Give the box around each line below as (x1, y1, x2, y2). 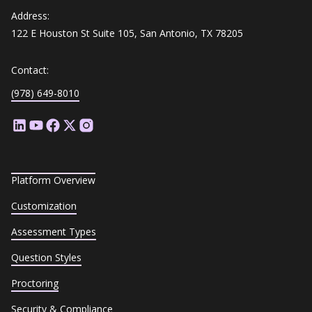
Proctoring (11, 276, 58, 290)
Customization (11, 198, 77, 212)
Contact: (11, 63, 49, 77)
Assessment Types (11, 224, 96, 238)
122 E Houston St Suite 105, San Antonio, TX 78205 (11, 26, 243, 40)
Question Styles (11, 250, 81, 264)
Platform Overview (11, 173, 95, 187)
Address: (11, 8, 49, 22)
